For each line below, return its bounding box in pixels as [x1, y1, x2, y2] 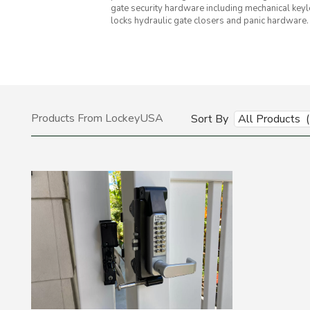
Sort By [191, 111, 228, 127]
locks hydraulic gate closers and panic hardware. [111, 14, 309, 27]
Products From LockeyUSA [31, 110, 163, 126]
